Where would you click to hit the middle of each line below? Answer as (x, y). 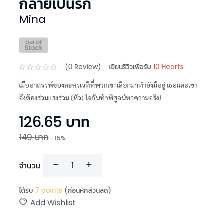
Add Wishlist (53, 202)
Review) (87, 67)
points (51, 190)
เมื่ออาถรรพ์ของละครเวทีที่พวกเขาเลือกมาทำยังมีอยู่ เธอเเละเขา (108, 84)
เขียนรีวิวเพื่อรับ (130, 67)
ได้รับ (26, 190)
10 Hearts (168, 67)
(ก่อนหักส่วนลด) (88, 190)
